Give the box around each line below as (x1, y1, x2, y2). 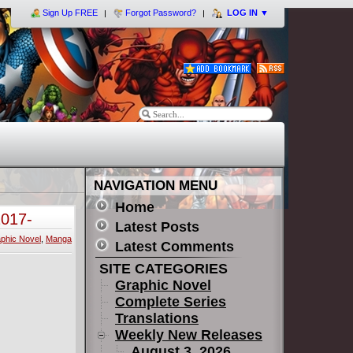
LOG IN (225, 8, 260, 17)
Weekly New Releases (115, 327, 262, 343)
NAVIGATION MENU (94, 178, 217, 193)
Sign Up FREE (43, 8, 98, 17)
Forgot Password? (125, 8, 196, 17)
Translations (115, 310, 199, 326)
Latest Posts (115, 219, 199, 235)
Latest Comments (115, 239, 234, 255)
